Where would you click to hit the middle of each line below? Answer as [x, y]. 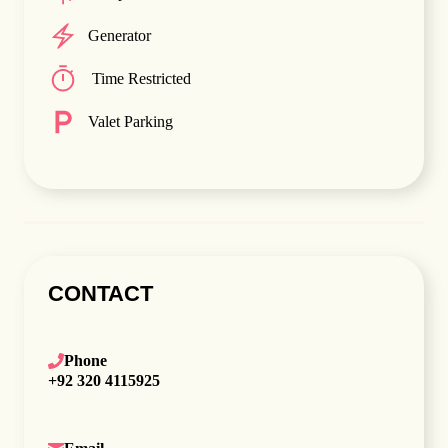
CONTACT [100, 293]
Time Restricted [139, 78]
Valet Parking [130, 121]
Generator [119, 35]
